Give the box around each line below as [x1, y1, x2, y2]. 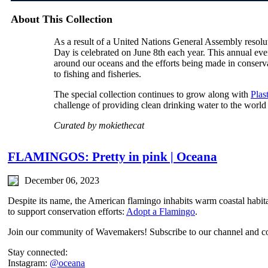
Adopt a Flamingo [126, 206, 195, 217]
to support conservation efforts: [8, 206, 126, 217]
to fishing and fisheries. [54, 69, 141, 80]
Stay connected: [8, 247, 68, 258]
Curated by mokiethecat [54, 120, 144, 131]
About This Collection [11, 13, 112, 25]
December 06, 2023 [25, 175, 99, 186]
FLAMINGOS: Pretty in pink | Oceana [8, 150, 217, 164]
